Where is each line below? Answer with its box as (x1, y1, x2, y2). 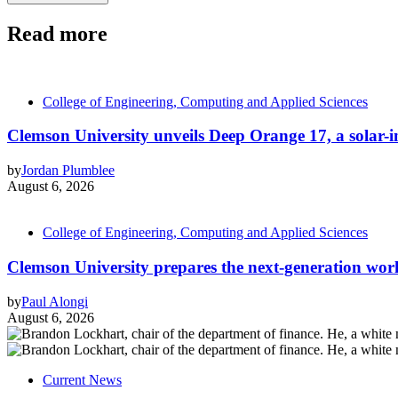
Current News (43, 371, 122, 387)
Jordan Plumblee (21, 163, 115, 179)
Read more (7, 21, 107, 45)
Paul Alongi (21, 293, 88, 309)
